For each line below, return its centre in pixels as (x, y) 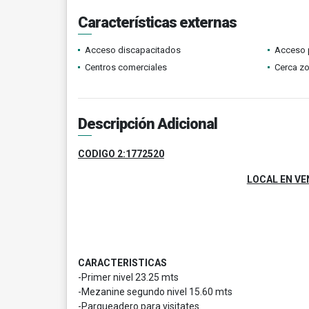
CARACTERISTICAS (122, 263)
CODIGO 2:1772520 (121, 154)
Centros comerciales (126, 67)
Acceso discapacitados (133, 50)
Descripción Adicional (148, 124)
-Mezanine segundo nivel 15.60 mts (155, 292)
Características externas (157, 22)
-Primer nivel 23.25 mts (129, 277)
